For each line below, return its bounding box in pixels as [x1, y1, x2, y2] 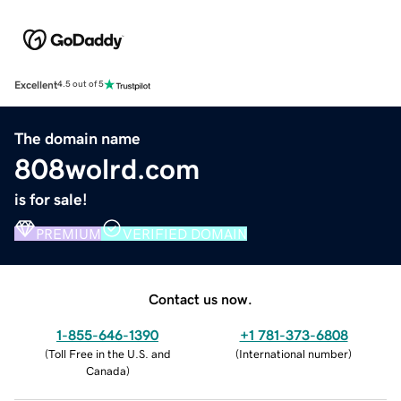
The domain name [14, 130, 141, 147]
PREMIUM [36, 226, 101, 241]
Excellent [14, 79, 57, 90]
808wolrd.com [14, 154, 200, 183]
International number [239, 347, 348, 360]
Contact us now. [149, 291, 252, 306]
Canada [85, 364, 126, 377]
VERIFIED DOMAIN [123, 226, 247, 241]
